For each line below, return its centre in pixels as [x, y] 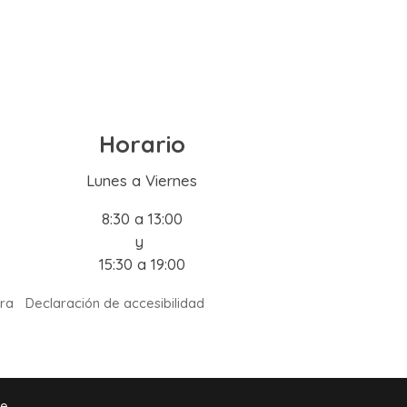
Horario [142, 144]
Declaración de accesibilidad [115, 303]
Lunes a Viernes [142, 181]
